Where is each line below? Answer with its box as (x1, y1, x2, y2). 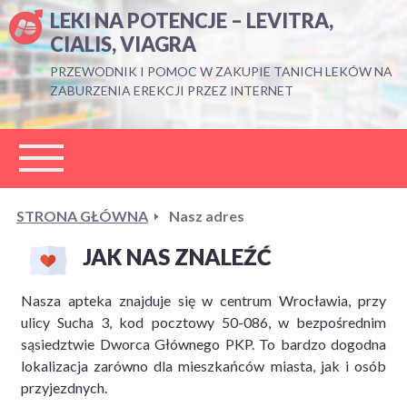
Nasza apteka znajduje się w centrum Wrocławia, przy (21, 292, 386, 309)
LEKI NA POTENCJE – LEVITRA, (50, 8, 333, 33)
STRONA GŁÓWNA (16, 207, 148, 224)
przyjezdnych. (21, 379, 107, 396)
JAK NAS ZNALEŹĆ (83, 243, 272, 270)
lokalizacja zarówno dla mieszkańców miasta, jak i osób (21, 357, 386, 374)
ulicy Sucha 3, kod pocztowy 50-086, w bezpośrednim (21, 313, 386, 331)
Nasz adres (169, 207, 244, 224)
